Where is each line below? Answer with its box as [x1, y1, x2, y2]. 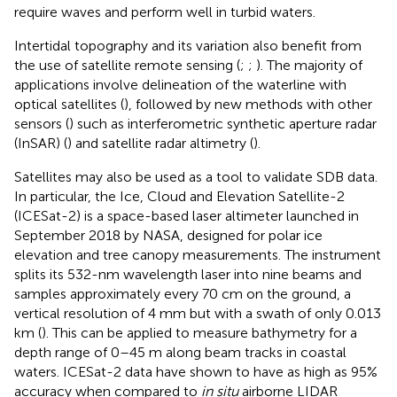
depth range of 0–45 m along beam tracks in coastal [14, 343, 346, 361]
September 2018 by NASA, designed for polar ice [14, 226, 323, 244]
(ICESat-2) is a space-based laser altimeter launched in [14, 206, 359, 224]
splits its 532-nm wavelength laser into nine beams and [14, 265, 362, 283]
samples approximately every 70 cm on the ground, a [14, 284, 351, 302]
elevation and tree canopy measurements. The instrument [14, 245, 381, 263]
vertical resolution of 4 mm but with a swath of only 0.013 [14, 304, 381, 322]
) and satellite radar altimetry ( [67, 134, 253, 152]
